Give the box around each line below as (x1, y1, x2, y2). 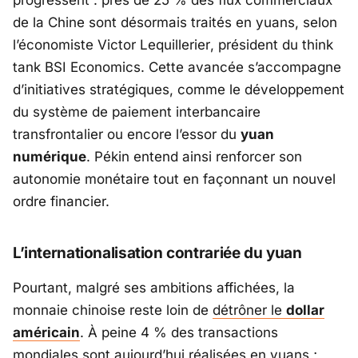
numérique (13, 149, 86, 165)
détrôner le (213, 302, 286, 319)
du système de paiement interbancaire (13, 104, 261, 121)
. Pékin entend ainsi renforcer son (86, 149, 302, 165)
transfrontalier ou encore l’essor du (13, 126, 241, 143)
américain (13, 324, 80, 341)
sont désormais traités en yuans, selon (85, 14, 337, 31)
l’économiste (13, 37, 97, 54)
